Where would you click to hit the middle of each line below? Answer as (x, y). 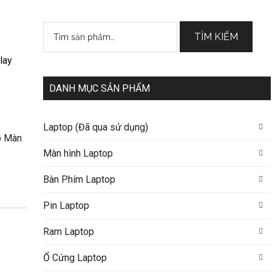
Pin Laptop (66, 206)
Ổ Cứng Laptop (75, 258)
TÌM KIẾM (216, 37)
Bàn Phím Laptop (79, 179)
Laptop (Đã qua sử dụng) (95, 127)
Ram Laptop (68, 232)
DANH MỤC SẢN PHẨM (99, 88)
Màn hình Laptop (78, 153)
